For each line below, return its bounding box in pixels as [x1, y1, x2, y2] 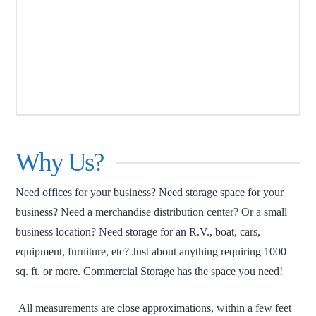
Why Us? [16, 147, 104, 177]
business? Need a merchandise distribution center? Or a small [16, 206, 288, 219]
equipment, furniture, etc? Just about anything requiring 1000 [16, 245, 287, 258]
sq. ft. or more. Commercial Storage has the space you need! [16, 265, 284, 278]
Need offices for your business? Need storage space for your [16, 186, 284, 199]
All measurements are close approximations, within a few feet [16, 302, 292, 315]
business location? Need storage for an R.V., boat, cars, [16, 226, 261, 238]
